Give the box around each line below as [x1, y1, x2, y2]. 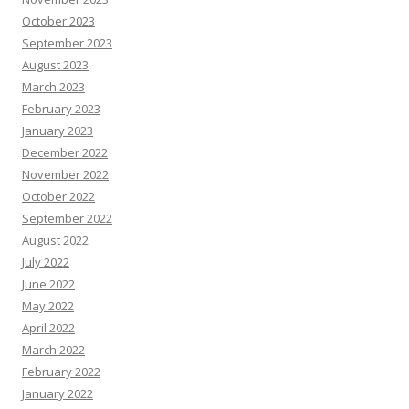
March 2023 [22, 79, 85, 95]
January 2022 [22, 385, 93, 402]
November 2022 [22, 166, 109, 183]
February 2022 [22, 363, 100, 380]
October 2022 [22, 188, 95, 204]
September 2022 [22, 210, 112, 226]
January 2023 [22, 122, 93, 139]
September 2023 [22, 35, 112, 51]
